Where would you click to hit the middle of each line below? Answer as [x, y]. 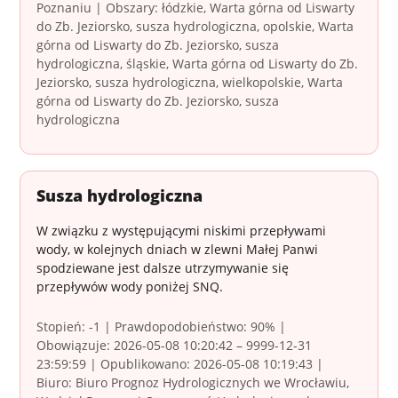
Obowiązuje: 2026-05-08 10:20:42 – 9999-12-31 [175, 346]
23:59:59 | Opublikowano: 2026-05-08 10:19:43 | [180, 364]
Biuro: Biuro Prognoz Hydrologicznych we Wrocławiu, [193, 383]
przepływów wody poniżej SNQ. [130, 287]
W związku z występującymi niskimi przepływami [182, 231]
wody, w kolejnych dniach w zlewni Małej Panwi [178, 250]
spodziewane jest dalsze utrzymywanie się [163, 268]
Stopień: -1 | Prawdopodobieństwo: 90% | [162, 327]
